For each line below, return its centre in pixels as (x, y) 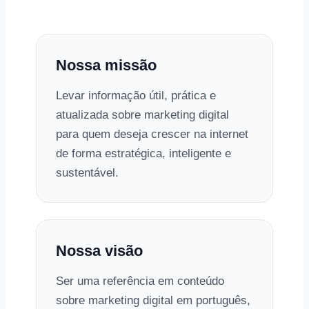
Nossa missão (106, 65)
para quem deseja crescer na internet (152, 134)
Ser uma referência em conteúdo (140, 281)
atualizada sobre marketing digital (142, 115)
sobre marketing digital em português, (153, 300)
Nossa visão (99, 251)
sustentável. (87, 173)
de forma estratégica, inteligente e (143, 153)
